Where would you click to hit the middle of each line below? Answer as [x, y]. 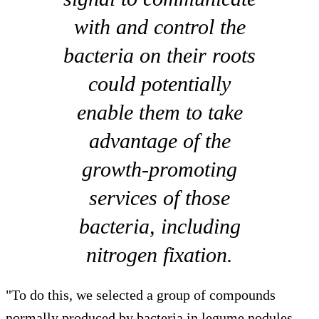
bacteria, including [159, 226]
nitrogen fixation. [159, 254]
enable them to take [159, 112]
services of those [159, 197]
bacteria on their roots [159, 55]
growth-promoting [159, 169]
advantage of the [159, 140]
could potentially [159, 83]
